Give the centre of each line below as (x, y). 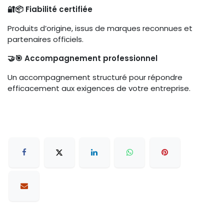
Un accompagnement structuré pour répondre (95, 77)
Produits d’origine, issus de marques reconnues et (100, 28)
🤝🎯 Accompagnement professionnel (82, 58)
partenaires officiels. (45, 39)
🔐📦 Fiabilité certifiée (50, 9)
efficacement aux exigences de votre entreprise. (99, 88)
